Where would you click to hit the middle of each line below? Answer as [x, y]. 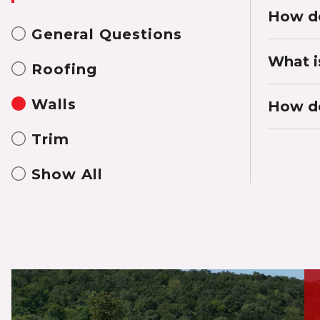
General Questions [107, 34]
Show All [67, 174]
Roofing [64, 69]
